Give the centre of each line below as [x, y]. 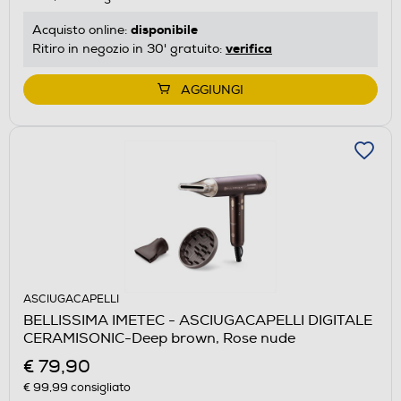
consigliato [99, 387]
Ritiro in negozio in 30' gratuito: [129, 48]
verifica [249, 48]
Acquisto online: [81, 30]
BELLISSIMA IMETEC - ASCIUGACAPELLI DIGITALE [198, 320]
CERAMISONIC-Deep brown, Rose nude [159, 338]
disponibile [164, 29]
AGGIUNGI [212, 90]
